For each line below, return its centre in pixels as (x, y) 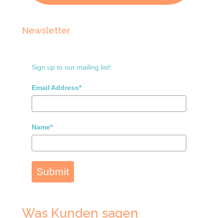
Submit (53, 171)
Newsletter (46, 30)
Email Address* (56, 87)
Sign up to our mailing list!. (72, 67)
